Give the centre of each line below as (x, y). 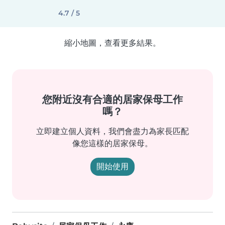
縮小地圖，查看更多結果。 (113, 43)
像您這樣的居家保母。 (113, 143)
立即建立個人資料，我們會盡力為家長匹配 (113, 131)
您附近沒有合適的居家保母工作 (113, 99)
